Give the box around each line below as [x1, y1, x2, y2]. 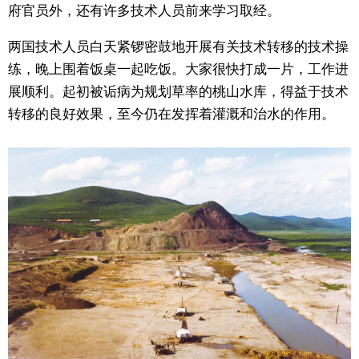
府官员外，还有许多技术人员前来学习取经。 [8, 2, 280, 18]
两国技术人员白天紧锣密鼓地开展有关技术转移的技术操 [8, 38, 349, 54]
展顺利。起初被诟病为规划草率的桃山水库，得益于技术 [8, 83, 349, 99]
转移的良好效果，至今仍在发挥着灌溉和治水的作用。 [8, 106, 335, 122]
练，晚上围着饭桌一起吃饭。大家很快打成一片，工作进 [8, 61, 349, 77]
